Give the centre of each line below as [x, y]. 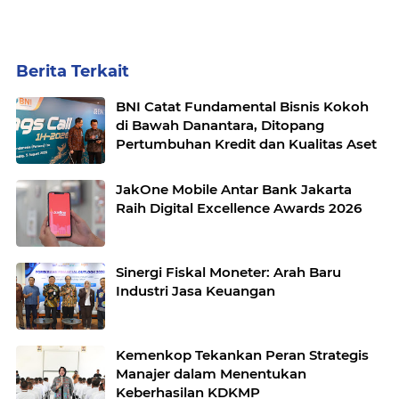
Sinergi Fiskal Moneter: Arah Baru [228, 273]
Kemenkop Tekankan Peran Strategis [242, 355]
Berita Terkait [73, 72]
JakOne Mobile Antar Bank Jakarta [234, 190]
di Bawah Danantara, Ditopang [188, 126]
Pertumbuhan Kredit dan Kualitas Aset [246, 144]
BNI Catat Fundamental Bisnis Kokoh [242, 107]
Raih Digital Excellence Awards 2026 [239, 208]
